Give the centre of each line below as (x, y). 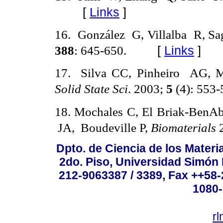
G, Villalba (161, 35)
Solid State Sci (91, 89)
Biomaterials (183, 127)
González (103, 35)
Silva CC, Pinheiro (133, 73)
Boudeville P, (114, 127)
